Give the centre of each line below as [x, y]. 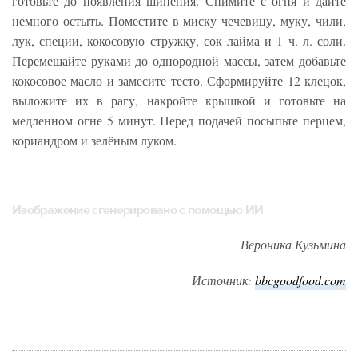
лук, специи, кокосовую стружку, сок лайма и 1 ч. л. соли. [179, 40]
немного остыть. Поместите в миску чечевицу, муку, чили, [179, 20]
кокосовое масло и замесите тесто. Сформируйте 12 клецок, [179, 80]
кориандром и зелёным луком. [94, 140]
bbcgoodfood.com [300, 280]
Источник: [223, 280]
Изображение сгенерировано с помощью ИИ [138, 210]
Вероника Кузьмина [293, 244]
